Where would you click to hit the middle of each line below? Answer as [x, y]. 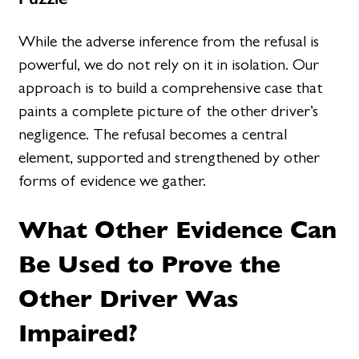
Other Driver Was [129, 298]
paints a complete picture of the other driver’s [169, 111]
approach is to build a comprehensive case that [171, 87]
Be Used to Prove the [150, 263]
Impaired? [79, 332]
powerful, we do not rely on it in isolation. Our [169, 64]
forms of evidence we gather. [113, 180]
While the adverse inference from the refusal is [169, 41]
